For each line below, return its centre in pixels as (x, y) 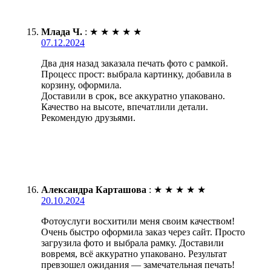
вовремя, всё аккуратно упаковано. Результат (134, 253)
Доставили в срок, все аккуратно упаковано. (133, 96)
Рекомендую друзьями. (88, 117)
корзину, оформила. (81, 85)
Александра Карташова (94, 189)
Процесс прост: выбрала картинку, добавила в (136, 74)
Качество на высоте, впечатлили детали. (125, 106)
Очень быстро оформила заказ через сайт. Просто (143, 232)
